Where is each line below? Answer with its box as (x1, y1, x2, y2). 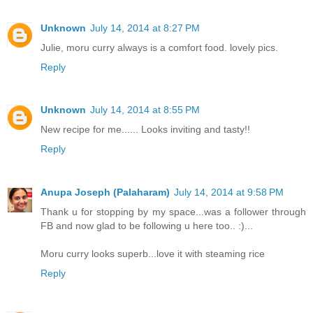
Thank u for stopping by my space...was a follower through (41, 206, 306, 218)
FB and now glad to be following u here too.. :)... (41, 220, 253, 232)
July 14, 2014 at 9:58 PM (174, 187, 284, 198)
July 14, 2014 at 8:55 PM (90, 104, 200, 116)
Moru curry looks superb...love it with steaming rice (41, 248, 265, 260)
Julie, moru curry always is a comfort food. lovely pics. (41, 41, 278, 53)
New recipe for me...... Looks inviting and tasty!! (41, 124, 250, 136)
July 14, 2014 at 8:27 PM (90, 22, 200, 34)
